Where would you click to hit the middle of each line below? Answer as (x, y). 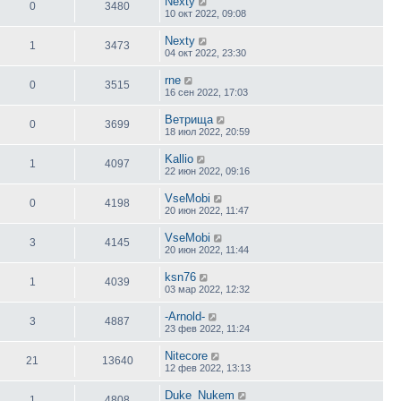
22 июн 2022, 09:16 (207, 171)
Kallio (179, 158)
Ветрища (189, 119)
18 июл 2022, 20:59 (207, 131)
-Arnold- (185, 316)
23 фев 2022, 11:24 (207, 328)
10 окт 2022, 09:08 (205, 13)
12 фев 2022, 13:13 (208, 367)
